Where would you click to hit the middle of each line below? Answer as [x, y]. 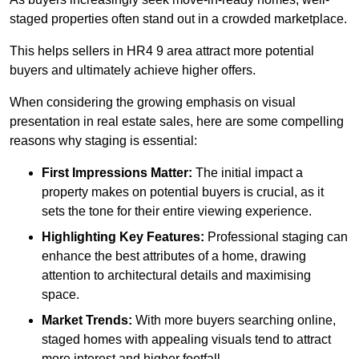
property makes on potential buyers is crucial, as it [183, 192]
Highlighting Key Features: [123, 237]
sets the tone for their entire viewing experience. [177, 212]
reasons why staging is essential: [103, 141]
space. [61, 295]
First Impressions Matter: [117, 173]
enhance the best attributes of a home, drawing [174, 256]
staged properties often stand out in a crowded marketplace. [178, 19]
